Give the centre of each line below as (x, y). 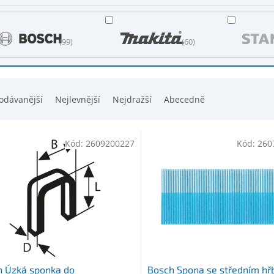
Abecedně (184, 99)
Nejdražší (132, 99)
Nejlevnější (78, 99)
